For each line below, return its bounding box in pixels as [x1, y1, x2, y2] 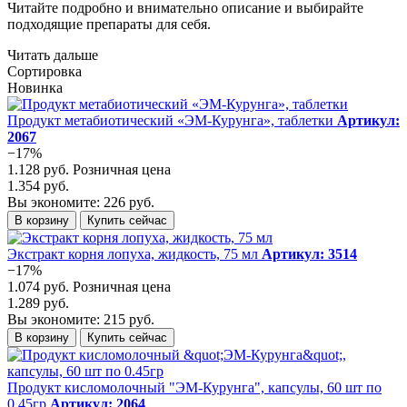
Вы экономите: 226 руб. [7, 194, 154, 210]
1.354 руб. [7, 177, 69, 194]
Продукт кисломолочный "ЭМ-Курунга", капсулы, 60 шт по [7, 379, 382, 395]
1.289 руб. [7, 294, 69, 311]
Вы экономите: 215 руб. [7, 311, 154, 327]
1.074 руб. [7, 278, 73, 294]
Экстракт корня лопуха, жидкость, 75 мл [7, 245, 258, 262]
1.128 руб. [7, 161, 73, 177]
